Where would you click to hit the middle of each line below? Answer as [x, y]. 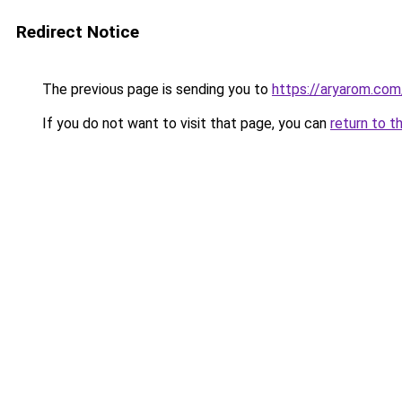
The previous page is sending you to [155, 89]
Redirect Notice [78, 32]
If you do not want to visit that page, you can [184, 123]
